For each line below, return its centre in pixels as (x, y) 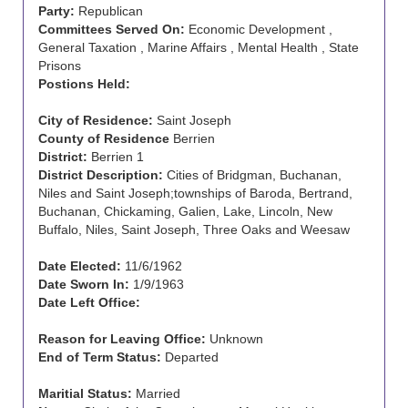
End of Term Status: (100, 357)
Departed (190, 357)
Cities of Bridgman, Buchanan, (252, 175)
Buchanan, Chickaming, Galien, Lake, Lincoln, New (185, 211)
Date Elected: (80, 266)
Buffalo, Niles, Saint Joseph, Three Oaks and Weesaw (194, 229)
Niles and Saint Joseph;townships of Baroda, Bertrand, (195, 193)
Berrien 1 (116, 157)
